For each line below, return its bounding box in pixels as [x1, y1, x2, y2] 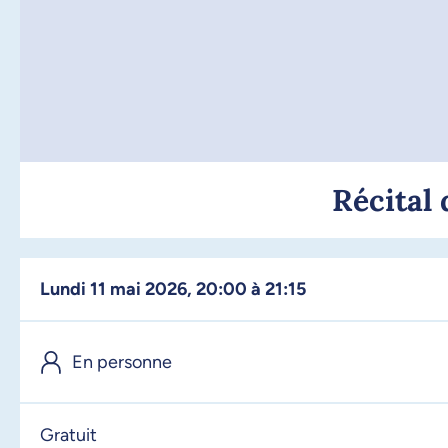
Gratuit [40, 423, 97, 446]
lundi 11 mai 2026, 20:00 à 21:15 [50, 277, 306, 300]
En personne [72, 350, 172, 373]
